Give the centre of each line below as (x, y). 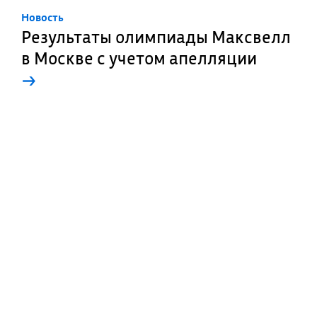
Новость (42, 17)
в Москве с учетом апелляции (139, 58)
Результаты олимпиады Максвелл (156, 37)
